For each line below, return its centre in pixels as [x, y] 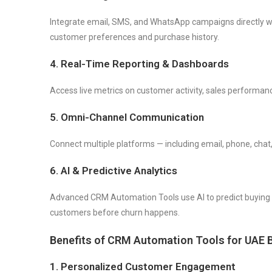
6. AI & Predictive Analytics [114, 170]
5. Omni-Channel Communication [127, 117]
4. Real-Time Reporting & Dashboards [139, 63]
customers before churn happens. [115, 212]
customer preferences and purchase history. [134, 37]
